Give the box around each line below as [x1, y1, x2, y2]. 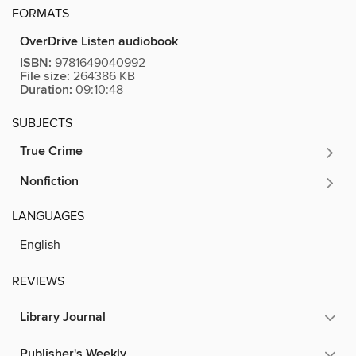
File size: [20, 68, 70, 85]
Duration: [20, 81, 72, 99]
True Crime [20, 142, 83, 160]
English [20, 236, 60, 253]
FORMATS [12, 5, 69, 21]
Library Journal [20, 308, 106, 326]
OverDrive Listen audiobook [20, 33, 178, 50]
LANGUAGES [12, 207, 84, 224]
